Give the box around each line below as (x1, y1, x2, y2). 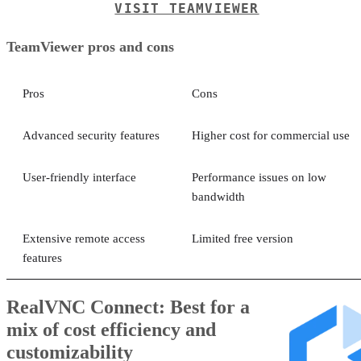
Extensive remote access (23, 231, 145, 245)
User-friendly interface (23, 170, 136, 184)
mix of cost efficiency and (6, 318, 216, 340)
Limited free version (192, 231, 293, 245)
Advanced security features (23, 128, 160, 142)
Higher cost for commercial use (192, 128, 350, 142)
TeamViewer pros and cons (6, 38, 174, 55)
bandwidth (192, 189, 245, 203)
